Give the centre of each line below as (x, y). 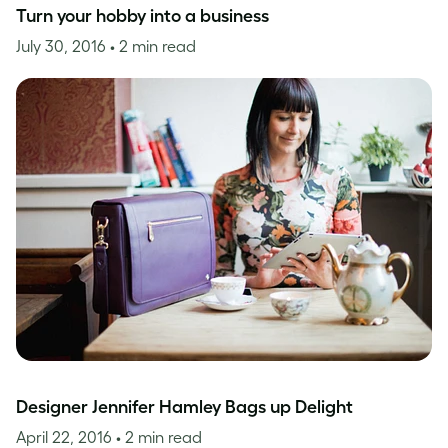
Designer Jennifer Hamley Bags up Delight (184, 407)
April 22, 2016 (66, 437)
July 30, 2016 (63, 46)
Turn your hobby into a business (142, 16)
